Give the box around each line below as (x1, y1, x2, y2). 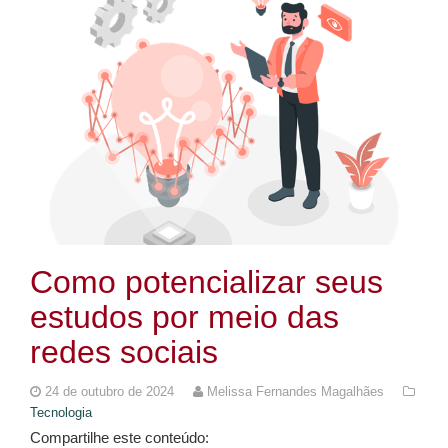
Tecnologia (30, 404, 92, 420)
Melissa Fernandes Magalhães (207, 383, 384, 399)
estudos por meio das (30, 298, 339, 335)
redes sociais (30, 333, 218, 370)
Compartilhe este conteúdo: (30, 428, 209, 446)
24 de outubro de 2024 (45, 383, 178, 399)
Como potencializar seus (30, 263, 383, 300)
